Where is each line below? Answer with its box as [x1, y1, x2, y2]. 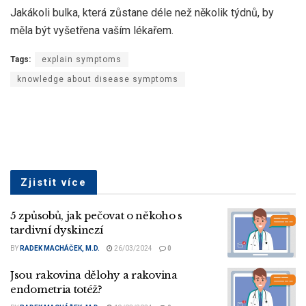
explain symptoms [42, 55, 122, 65]
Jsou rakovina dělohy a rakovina [10, 268, 178, 281]
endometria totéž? [10, 282, 102, 296]
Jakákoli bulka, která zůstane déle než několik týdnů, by [10, 6, 274, 20]
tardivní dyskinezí [10, 223, 103, 237]
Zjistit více [20, 176, 87, 189]
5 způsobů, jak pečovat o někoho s [10, 209, 183, 223]
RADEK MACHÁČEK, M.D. [20, 245, 100, 253]
